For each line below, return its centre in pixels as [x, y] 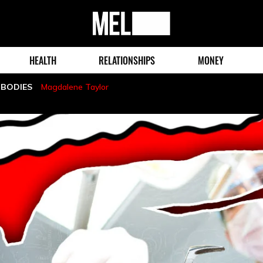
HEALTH [43, 60]
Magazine [114, 36]
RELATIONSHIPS [127, 60]
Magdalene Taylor [75, 87]
